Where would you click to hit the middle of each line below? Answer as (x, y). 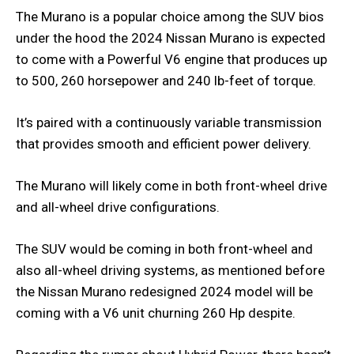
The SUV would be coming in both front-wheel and (164, 249)
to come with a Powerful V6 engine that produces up (171, 59)
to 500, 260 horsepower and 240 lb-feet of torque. (166, 80)
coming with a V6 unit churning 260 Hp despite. (156, 313)
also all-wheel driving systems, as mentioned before (170, 270)
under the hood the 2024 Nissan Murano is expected (171, 38)
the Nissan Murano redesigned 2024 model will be (164, 291)
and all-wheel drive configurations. (119, 207)
